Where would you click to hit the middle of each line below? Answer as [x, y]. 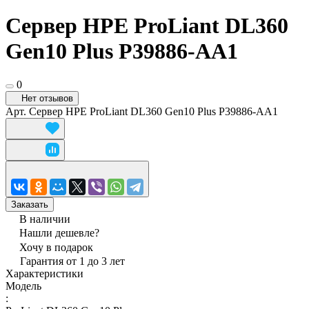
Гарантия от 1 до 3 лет [72, 261]
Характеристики [44, 274]
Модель [23, 286]
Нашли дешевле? [59, 233]
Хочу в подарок [56, 248]
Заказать [30, 205]
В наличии [45, 219]
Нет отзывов [47, 99]
